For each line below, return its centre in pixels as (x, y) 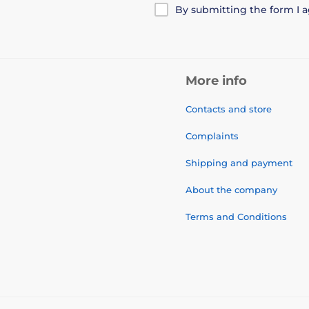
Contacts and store (229, 109)
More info (216, 80)
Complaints (212, 136)
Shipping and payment (239, 162)
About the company (231, 189)
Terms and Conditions (236, 216)
